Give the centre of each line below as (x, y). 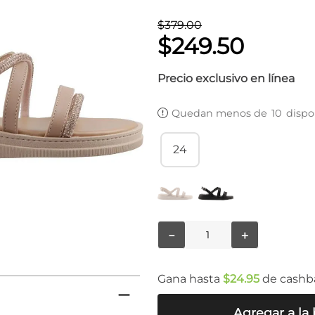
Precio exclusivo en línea (226, 78)
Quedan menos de (220, 113)
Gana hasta (188, 278)
